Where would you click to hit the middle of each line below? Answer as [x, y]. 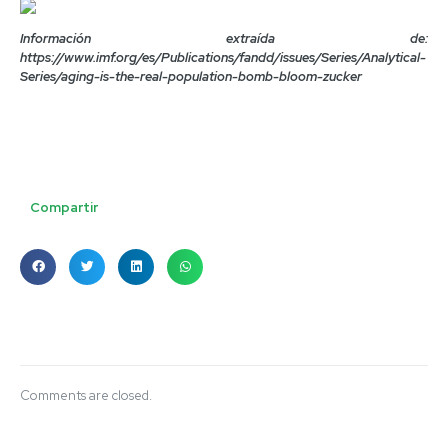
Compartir [64, 207]
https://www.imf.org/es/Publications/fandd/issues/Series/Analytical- [223, 57]
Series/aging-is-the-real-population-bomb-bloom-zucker [191, 76]
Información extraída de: [224, 38]
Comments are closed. [86, 395]
